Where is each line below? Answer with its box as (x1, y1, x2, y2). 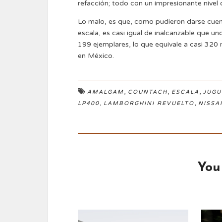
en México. (78, 52, 114, 60)
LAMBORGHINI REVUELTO (104, 100, 194, 107)
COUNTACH (128, 89, 167, 96)
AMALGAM (87, 89, 124, 96)
